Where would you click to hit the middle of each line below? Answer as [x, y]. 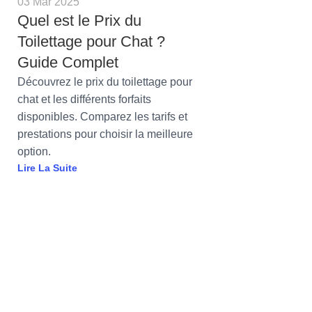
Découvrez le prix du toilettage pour [105, 82]
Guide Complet [68, 63]
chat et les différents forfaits [84, 100]
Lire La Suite [47, 168]
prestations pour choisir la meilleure [105, 134]
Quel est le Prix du [79, 21]
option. [34, 152]
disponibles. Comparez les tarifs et [102, 117]
